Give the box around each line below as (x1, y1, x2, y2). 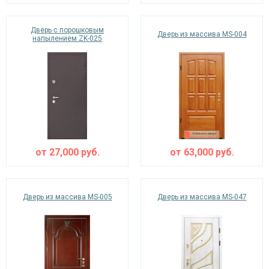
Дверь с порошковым (31, 26, 104, 34)
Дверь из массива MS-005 (22, 193, 112, 201)
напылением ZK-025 (32, 34, 102, 43)
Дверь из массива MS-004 (157, 30, 247, 38)
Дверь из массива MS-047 (157, 193, 247, 201)
